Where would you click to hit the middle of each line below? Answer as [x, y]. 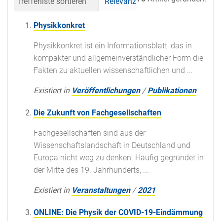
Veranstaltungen [101, 190]
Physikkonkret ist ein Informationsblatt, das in [113, 45]
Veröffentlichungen [106, 90]
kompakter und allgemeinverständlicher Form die [118, 58]
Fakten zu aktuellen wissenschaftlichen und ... [113, 70]
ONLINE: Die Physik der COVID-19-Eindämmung [118, 212]
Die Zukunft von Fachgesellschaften [97, 112]
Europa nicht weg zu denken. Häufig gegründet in [119, 157]
